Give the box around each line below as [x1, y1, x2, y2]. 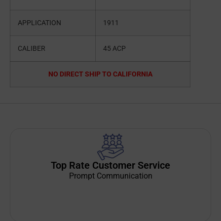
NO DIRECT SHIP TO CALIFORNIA [48, 70, 152, 79]
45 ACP [103, 44, 126, 53]
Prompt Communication [69, 171, 152, 181]
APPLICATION [18, 19, 67, 28]
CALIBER [18, 44, 51, 53]
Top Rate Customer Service [51, 159, 170, 172]
